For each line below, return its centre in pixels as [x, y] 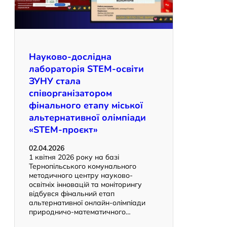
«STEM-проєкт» [63, 130]
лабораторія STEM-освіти [86, 69]
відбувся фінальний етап [72, 194]
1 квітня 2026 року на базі [74, 157]
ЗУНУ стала [55, 81]
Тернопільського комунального [83, 166]
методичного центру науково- [81, 176]
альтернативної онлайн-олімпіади [87, 203]
